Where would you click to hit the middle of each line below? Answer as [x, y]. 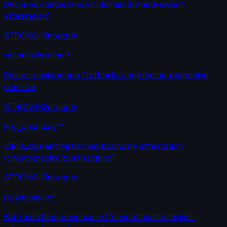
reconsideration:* [37, 55]
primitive [20, 87]
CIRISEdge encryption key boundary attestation [93, 146]
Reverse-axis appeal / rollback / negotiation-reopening [106, 75]
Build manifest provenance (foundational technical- [100, 217]
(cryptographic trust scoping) [59, 158]
